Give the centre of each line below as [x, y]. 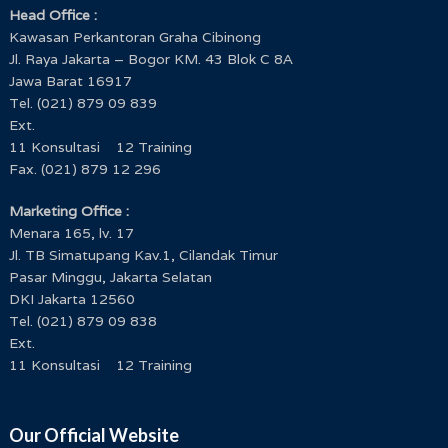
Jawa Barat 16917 [70, 81]
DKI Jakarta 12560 [71, 299]
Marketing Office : [68, 211]
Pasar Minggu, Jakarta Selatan [110, 277]
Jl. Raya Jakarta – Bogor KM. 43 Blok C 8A [150, 59]
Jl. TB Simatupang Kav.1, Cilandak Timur [143, 255]
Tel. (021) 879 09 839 [82, 103]
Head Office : [52, 15]
